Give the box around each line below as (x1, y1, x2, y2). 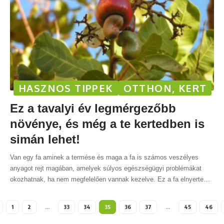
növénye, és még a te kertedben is (10, 116, 204, 130)
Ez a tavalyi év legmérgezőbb (10, 101, 176, 115)
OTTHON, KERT (123, 81, 207, 94)
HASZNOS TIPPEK (18, 81, 113, 94)
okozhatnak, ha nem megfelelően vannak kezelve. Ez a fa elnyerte (10, 175, 203, 183)
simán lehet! (10, 132, 80, 146)
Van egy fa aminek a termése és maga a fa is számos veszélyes (10, 153, 198, 161)
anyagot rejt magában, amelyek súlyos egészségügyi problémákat (10, 164, 201, 172)
